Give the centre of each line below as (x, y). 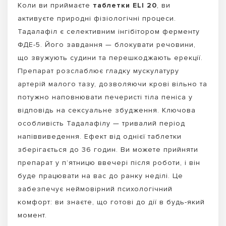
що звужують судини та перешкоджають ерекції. (110, 58)
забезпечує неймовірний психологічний (95, 189)
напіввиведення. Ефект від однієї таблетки (100, 136)
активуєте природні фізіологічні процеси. (97, 18)
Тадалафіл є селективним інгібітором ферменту (109, 31)
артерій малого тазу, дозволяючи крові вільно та (112, 84)
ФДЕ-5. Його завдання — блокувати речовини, (107, 44)
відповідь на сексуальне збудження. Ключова (107, 110)
